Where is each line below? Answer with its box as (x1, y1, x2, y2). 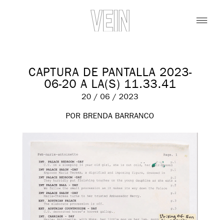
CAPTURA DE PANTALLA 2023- (28, 68, 192, 80)
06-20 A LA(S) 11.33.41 (44, 80, 176, 92)
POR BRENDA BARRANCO (66, 112, 154, 121)
